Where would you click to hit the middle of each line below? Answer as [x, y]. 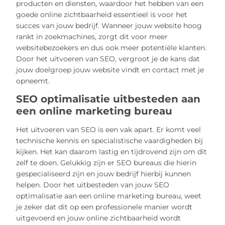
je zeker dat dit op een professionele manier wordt [104, 207]
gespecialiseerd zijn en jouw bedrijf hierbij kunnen [104, 174]
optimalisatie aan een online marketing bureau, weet [109, 196]
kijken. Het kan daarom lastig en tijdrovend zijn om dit [112, 152]
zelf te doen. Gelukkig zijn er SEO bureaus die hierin [106, 163]
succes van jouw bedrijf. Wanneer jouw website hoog [109, 26]
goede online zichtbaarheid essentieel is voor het [102, 15]
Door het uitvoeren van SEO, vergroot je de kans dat [108, 59]
